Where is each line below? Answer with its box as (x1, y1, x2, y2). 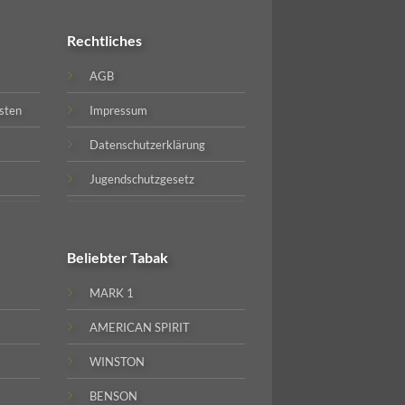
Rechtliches (67, 32, 143, 50)
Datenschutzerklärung (89, 137, 206, 153)
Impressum (89, 103, 148, 118)
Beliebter (67, 249, 131, 267)
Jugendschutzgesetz (89, 172, 195, 187)
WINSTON (89, 354, 146, 370)
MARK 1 (89, 286, 135, 301)
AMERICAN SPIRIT (89, 320, 191, 335)
